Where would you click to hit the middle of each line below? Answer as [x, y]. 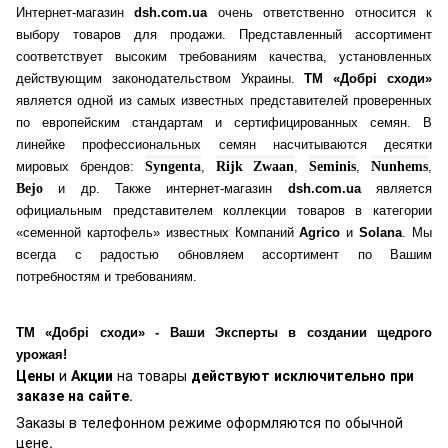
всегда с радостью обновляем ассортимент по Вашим [224, 254]
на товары [152, 374]
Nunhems [400, 166]
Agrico [320, 232]
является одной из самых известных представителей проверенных [224, 100]
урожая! [41, 354]
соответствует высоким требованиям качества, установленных [224, 56]
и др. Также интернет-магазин [165, 188]
